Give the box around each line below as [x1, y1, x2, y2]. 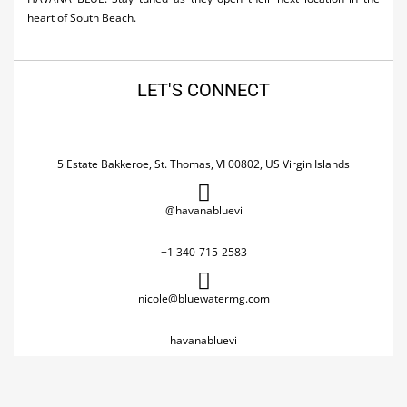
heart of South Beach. [27, 10, 136, 25]
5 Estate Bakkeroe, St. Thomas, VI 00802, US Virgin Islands [57, 156, 350, 172]
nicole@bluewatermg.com [137, 291, 270, 306]
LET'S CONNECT [137, 79, 270, 101]
